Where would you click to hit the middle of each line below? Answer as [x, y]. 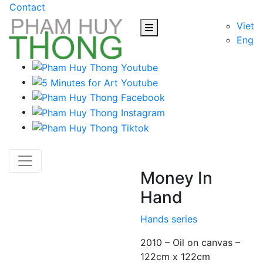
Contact [27, 7]
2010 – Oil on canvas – [190, 243]
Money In [176, 178]
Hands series [169, 219]
